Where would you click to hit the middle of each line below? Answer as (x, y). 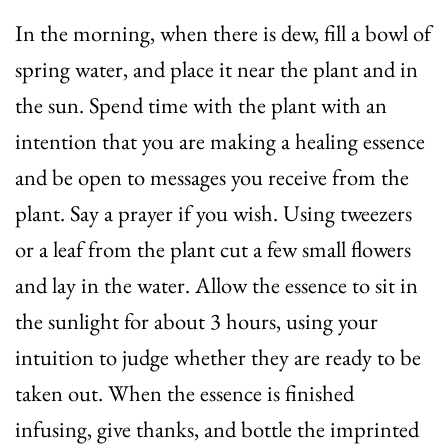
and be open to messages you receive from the (212, 177)
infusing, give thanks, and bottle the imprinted (217, 429)
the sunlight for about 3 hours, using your (196, 321)
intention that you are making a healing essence (220, 141)
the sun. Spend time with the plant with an (201, 105)
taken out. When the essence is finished (184, 393)
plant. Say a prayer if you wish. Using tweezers (213, 213)
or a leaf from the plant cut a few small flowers (213, 249)
